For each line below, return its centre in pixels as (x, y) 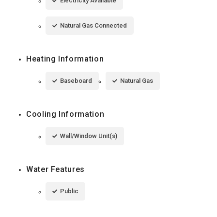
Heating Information (65, 59)
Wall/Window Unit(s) (89, 136)
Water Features (55, 170)
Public (69, 191)
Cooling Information (65, 114)
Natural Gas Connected (93, 26)
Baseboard (76, 81)
